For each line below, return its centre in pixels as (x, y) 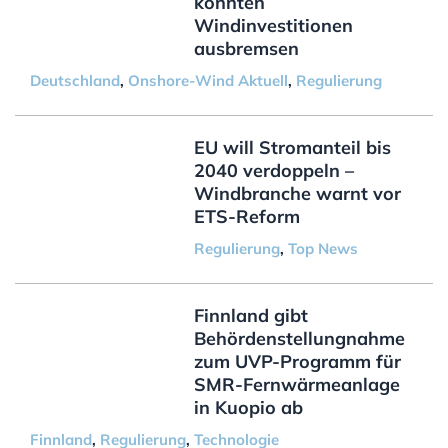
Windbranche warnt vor (297, 193)
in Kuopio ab (248, 407)
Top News (322, 248)
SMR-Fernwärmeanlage (296, 384)
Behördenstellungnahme (299, 338)
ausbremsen (246, 48)
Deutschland (74, 80)
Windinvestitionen (273, 25)
